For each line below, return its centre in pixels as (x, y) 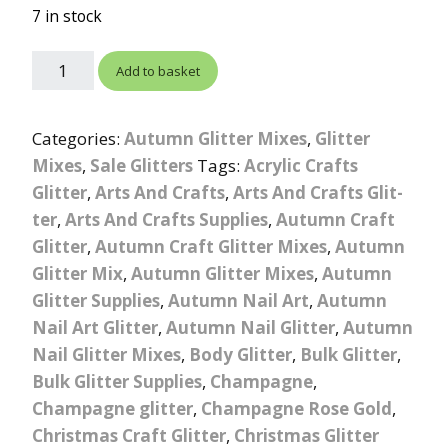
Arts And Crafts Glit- (318, 192)
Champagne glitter (112, 408)
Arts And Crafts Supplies (166, 219)
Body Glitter (240, 354)
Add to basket (157, 70)
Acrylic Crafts (301, 165)
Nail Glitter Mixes (106, 354)
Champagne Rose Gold (296, 408)
